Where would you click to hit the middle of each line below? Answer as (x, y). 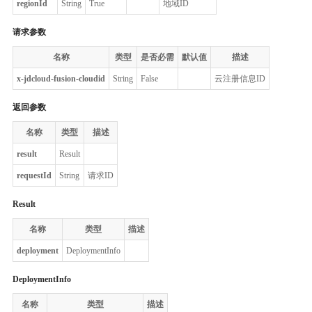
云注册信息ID (240, 78)
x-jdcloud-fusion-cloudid (61, 78)
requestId (34, 175)
